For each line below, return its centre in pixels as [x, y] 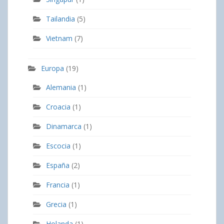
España [58, 165]
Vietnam [59, 38]
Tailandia [60, 18]
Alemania [61, 87]
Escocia [58, 145]
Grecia [56, 204]
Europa [52, 68]
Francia [58, 184]
